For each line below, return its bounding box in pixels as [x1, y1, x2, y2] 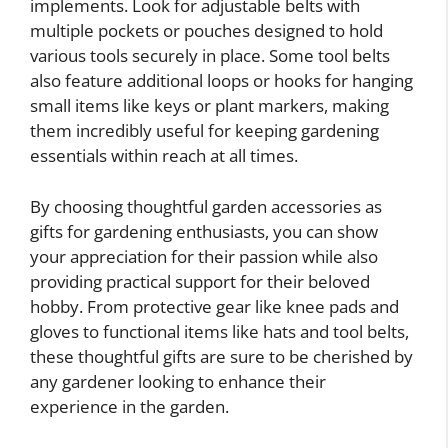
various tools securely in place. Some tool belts [30, 44, 390, 68]
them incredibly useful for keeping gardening [30, 119, 379, 143]
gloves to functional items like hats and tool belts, [30, 319, 409, 343]
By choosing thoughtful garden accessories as [30, 194, 382, 218]
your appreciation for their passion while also [30, 244, 378, 268]
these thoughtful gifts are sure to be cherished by [30, 344, 413, 368]
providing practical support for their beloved [30, 269, 370, 293]
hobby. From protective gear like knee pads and [30, 294, 399, 318]
